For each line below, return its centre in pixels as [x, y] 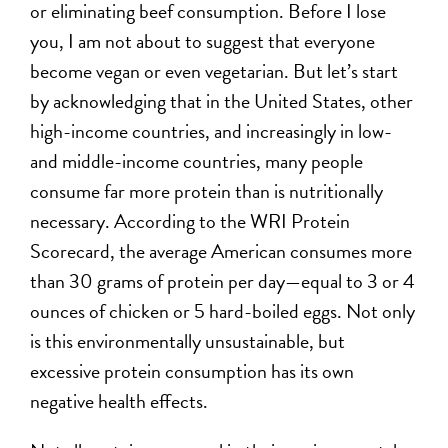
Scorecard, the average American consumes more [221, 250]
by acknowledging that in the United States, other [222, 100]
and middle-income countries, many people [197, 160]
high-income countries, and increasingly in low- [211, 130]
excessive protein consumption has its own [192, 370]
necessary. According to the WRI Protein [190, 220]
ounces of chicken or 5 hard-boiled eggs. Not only [223, 310]
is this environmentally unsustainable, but [188, 340]
